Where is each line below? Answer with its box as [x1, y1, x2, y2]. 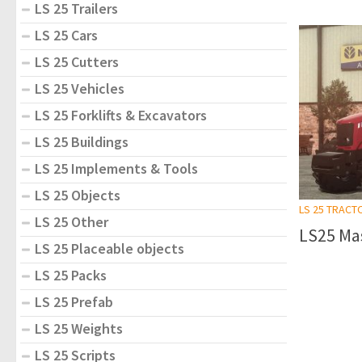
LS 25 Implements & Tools [35, 158, 198, 178]
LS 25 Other [35, 212, 108, 231]
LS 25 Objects [35, 185, 120, 204]
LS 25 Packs [35, 265, 107, 284]
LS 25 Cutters [35, 52, 119, 71]
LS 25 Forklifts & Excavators [35, 105, 207, 124]
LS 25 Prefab [35, 292, 113, 311]
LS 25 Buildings [35, 132, 128, 151]
